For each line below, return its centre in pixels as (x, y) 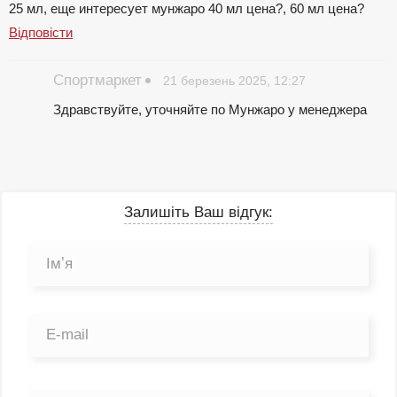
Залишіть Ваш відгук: (198, 212)
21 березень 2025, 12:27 (234, 80)
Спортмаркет (97, 80)
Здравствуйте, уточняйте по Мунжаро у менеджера (210, 109)
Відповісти (41, 32)
